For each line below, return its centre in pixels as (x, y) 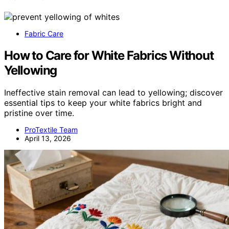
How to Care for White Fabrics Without (109, 55)
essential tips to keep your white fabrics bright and (103, 103)
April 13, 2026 (48, 139)
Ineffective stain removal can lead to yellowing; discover (113, 93)
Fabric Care (44, 33)
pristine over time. (39, 113)
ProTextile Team (51, 130)
